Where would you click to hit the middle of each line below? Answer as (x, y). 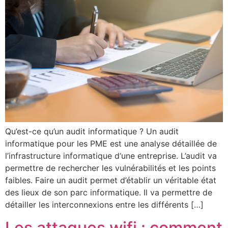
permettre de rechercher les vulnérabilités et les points (110, 168)
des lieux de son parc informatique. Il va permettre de (109, 193)
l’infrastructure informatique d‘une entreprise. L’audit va (111, 156)
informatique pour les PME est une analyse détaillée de (111, 144)
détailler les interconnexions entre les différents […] (104, 205)
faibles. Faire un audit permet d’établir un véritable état (111, 180)
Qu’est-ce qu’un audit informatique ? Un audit (92, 132)
